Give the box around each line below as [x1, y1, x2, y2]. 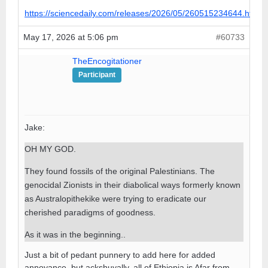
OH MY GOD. [25, 144, 76, 154]
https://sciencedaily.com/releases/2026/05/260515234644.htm [25, 8, 259, 18]
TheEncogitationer [72, 56, 142, 66]
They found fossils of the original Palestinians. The [25, 166, 215, 176]
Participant [78, 70, 115, 79]
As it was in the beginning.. [25, 229, 126, 239]
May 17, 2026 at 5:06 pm [23, 32, 118, 42]
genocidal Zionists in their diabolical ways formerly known [25, 179, 240, 190]
